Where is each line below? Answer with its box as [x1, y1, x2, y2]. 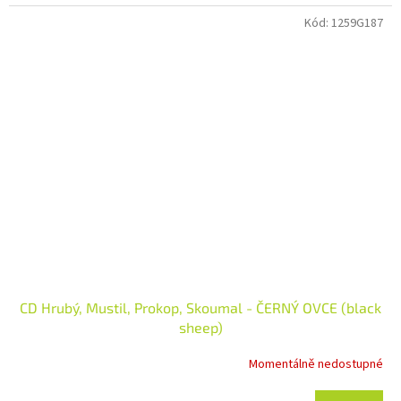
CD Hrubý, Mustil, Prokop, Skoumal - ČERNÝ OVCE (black [20, 299, 381, 317]
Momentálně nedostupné [249, 354, 383, 373]
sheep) [178, 319, 223, 337]
